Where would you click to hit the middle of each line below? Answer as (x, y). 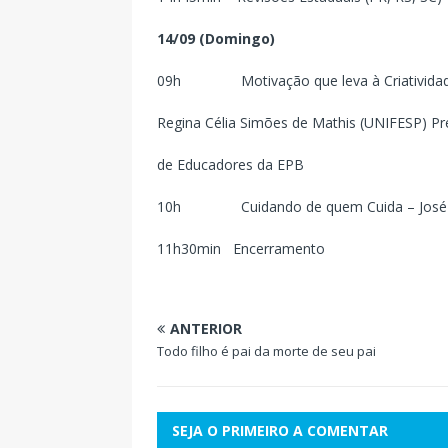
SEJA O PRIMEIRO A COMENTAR (280, 431)
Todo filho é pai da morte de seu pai (266, 351)
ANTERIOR (206, 329)
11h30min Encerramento (241, 249)
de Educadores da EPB (230, 165)
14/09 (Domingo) (216, 39)
